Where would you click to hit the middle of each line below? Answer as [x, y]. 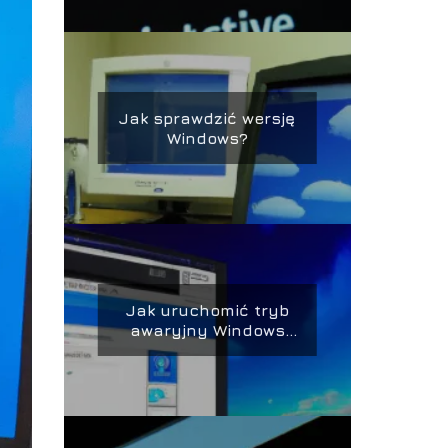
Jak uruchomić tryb [207, 310]
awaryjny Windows [207, 330]
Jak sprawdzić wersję [207, 118]
